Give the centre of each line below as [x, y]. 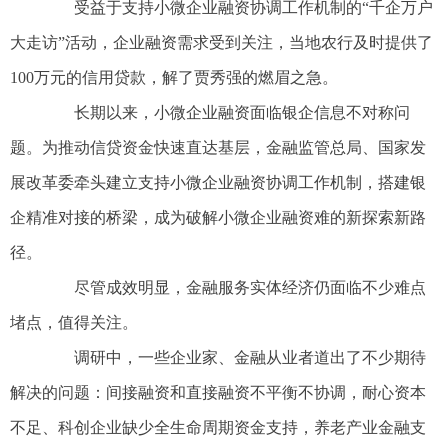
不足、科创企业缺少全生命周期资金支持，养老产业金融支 [218, 428]
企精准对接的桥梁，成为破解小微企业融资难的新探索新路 [218, 218]
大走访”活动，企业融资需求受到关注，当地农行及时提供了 [221, 43]
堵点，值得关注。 [74, 323]
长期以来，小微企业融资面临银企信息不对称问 [226, 113]
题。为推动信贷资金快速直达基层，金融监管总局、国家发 [218, 148]
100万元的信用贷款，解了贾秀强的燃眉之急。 [174, 78]
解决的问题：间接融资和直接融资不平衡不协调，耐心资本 [218, 393]
